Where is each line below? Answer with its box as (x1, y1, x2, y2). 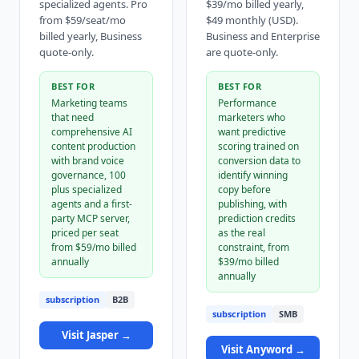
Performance (218, 96, 276, 110)
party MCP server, (51, 212, 130, 225)
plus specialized (51, 183, 122, 196)
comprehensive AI (51, 125, 132, 139)
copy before (218, 183, 271, 196)
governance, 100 (51, 168, 126, 182)
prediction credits (218, 212, 296, 225)
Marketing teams (51, 96, 127, 110)
